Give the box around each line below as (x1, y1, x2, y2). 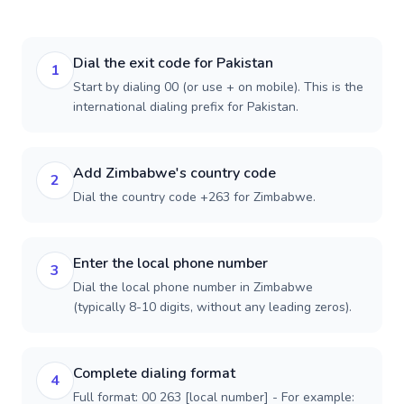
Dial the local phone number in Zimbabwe (73, 279, 313, 296)
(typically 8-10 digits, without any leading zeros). (73, 298, 352, 316)
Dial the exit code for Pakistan (73, 53, 273, 73)
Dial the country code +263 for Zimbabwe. (73, 188, 316, 206)
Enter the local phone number (73, 253, 268, 273)
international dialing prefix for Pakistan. (73, 98, 298, 115)
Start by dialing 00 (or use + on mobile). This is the (73, 78, 363, 96)
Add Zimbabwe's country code (73, 163, 276, 183)
